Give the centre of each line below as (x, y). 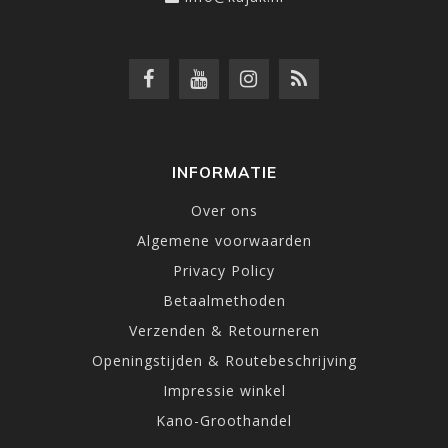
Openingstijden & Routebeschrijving (224, 360)
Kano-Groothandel (224, 420)
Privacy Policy (224, 270)
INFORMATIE (224, 172)
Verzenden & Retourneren (224, 330)
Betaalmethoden (224, 300)
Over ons (224, 210)
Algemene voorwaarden (224, 240)
